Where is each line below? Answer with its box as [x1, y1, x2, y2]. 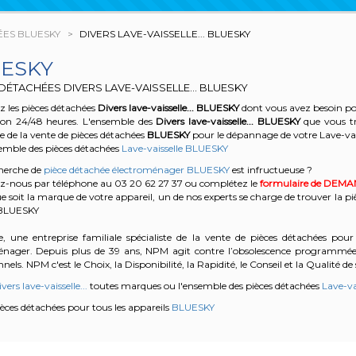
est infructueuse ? [229, 164, 312, 176]
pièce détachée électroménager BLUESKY [43, 164, 230, 176]
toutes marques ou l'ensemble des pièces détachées [87, 280, 322, 292]
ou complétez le [184, 177, 260, 190]
